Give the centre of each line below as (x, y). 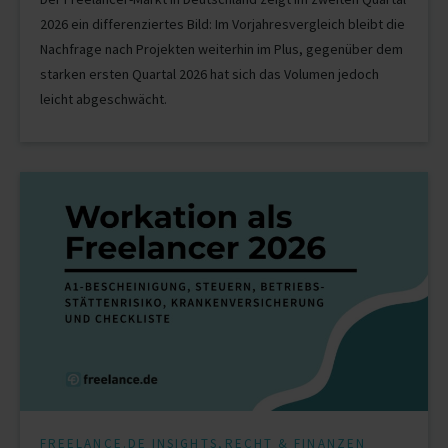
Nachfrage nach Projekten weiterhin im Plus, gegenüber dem (221, 49)
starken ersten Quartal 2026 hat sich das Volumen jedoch (209, 74)
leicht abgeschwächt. (103, 99)
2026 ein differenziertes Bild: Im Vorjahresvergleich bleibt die (222, 24)
